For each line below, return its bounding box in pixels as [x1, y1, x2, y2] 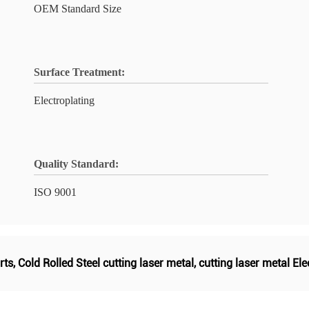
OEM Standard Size [34, 3, 121, 14]
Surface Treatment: [34, 66, 125, 78]
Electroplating [34, 94, 94, 106]
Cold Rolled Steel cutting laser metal [18, 257, 194, 270]
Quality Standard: [34, 158, 119, 170]
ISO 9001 [34, 186, 77, 198]
